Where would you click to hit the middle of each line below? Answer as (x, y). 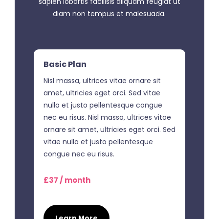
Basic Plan (65, 64)
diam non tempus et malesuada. (109, 13)
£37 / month (67, 180)
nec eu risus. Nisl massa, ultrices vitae (107, 117)
